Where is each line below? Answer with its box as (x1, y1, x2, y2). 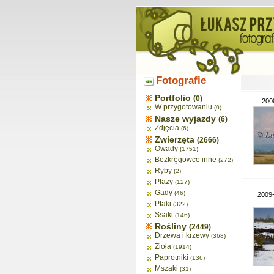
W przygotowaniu (155, 103, 212, 111)
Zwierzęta (155, 135, 197, 144)
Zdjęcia (155, 124, 179, 132)
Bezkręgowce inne (155, 155, 217, 164)
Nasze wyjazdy (155, 114, 218, 124)
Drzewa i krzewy (155, 231, 209, 240)
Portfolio (155, 93, 193, 103)
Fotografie (156, 75, 206, 86)
